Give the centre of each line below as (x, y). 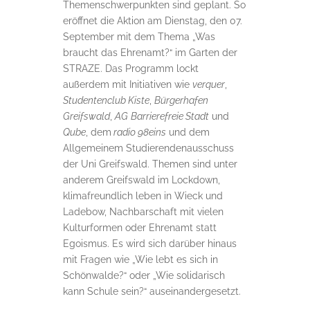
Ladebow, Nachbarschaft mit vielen (143, 211)
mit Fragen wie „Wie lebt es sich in (140, 259)
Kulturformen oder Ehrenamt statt (139, 227)
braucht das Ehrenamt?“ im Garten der (150, 52)
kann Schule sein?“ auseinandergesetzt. (152, 291)
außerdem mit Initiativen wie (127, 84)
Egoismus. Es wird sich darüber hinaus (149, 243)
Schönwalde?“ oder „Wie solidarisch (144, 275)
